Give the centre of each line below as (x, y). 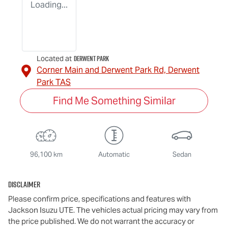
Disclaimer (24, 184)
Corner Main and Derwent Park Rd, (102, 70)
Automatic (114, 154)
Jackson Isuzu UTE (41, 210)
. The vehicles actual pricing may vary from (146, 210)
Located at (54, 58)
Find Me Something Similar (114, 101)
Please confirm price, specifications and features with (99, 198)
